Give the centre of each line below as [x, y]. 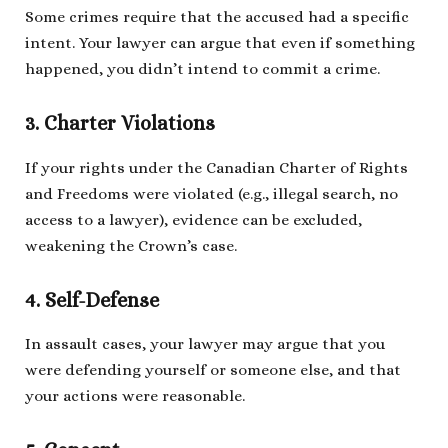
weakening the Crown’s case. [131, 245]
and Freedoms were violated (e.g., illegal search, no [211, 193]
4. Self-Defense [92, 300]
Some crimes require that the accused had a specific [217, 17]
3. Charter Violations [120, 124]
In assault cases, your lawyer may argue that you [205, 343]
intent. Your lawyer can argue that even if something [220, 43]
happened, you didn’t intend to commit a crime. [202, 69]
